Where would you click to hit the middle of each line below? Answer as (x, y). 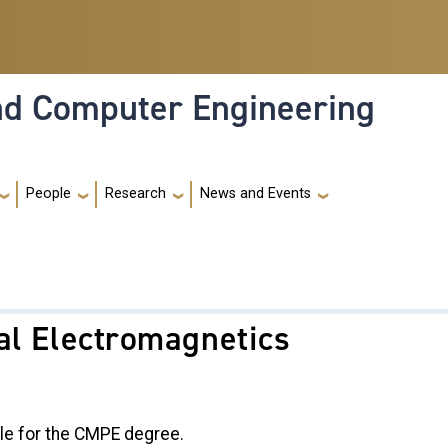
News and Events (255, 194)
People (48, 194)
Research (135, 194)
